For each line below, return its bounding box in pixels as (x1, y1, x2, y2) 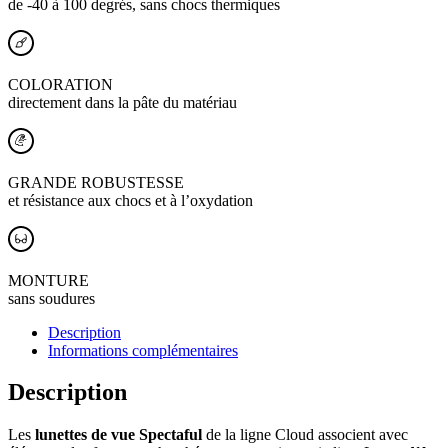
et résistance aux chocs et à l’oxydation (8, 191, 253, 209)
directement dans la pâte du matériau (8, 93, 237, 111)
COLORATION (8, 75, 113, 93)
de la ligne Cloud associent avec (202, 426, 408, 444)
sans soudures (8, 289, 95, 307)
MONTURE (8, 271, 89, 289)
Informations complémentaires (48, 341, 238, 359)
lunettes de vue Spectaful (35, 426, 202, 444)
